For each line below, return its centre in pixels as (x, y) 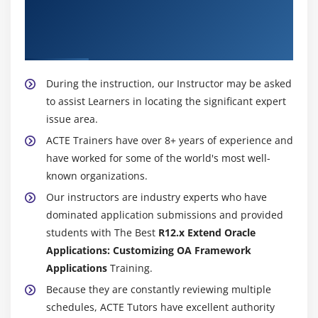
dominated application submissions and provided (165, 214)
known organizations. (97, 175)
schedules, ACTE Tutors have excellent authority (160, 307)
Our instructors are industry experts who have (157, 197)
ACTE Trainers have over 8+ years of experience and (170, 140)
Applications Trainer (87, 43)
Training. (130, 268)
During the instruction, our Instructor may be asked (169, 83)
